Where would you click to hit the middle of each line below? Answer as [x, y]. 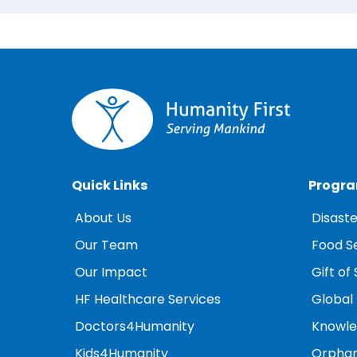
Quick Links [110, 186]
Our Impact [111, 273]
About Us [103, 219]
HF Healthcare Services [148, 300]
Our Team [106, 246]
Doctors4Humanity [135, 327]
